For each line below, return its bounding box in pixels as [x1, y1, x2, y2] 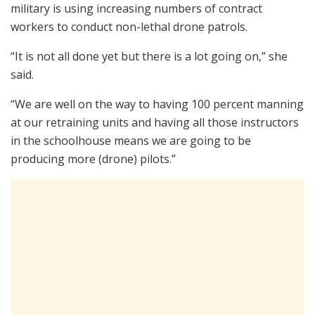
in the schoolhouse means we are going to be [11, 133, 251, 149]
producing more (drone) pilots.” [11, 151, 176, 167]
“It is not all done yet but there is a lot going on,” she [11, 49, 288, 65]
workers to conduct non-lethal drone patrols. [11, 19, 247, 35]
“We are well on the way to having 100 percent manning [11, 96, 304, 112]
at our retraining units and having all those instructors [11, 115, 299, 131]
